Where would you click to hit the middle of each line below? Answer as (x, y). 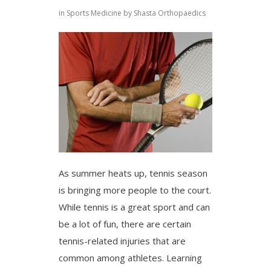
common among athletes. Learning (130, 258)
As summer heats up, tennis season (133, 173)
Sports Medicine (94, 13)
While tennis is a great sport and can (134, 207)
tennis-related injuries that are (122, 241)
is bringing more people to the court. (135, 190)
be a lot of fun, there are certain (125, 224)
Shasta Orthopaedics (170, 13)
